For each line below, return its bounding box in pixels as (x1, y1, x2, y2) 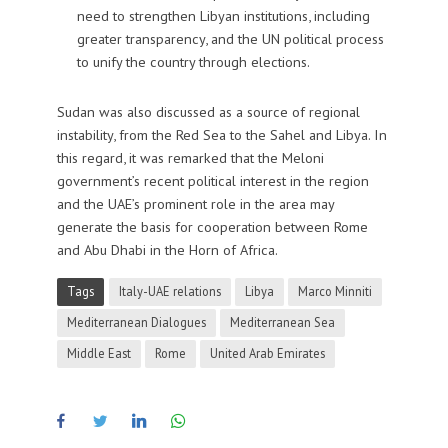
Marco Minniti (297, 283, 372, 300)
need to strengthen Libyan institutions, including (76, 5, 370, 25)
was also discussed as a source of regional (94, 101, 360, 121)
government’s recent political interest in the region (56, 170, 369, 190)
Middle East (66, 345, 131, 362)
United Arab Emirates (209, 345, 325, 362)
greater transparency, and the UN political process (76, 28, 384, 48)
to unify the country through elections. (76, 51, 310, 71)
